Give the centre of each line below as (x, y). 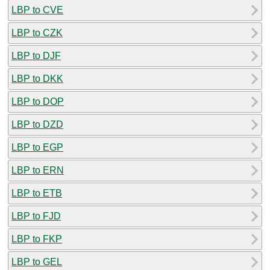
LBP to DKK (37, 78)
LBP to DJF (36, 55)
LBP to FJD (36, 216)
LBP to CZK (37, 33)
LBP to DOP (38, 101)
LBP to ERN (38, 170)
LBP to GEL (37, 262)
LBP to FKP (37, 239)
